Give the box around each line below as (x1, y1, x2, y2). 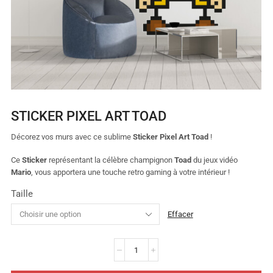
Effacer (167, 209, 193, 219)
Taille (11, 188, 33, 200)
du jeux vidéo (191, 155, 238, 165)
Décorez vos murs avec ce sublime (11, 132, 133, 141)
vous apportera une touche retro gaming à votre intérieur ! (35, 168, 232, 177)
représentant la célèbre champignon (49, 155, 174, 165)
